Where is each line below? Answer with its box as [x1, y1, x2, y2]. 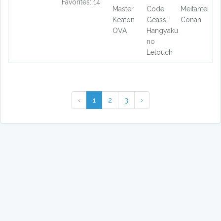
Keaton [112, 15, 135, 24]
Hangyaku [146, 26, 178, 35]
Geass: [146, 15, 168, 24]
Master [112, 4, 134, 13]
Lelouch [146, 48, 173, 56]
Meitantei [180, 4, 209, 13]
